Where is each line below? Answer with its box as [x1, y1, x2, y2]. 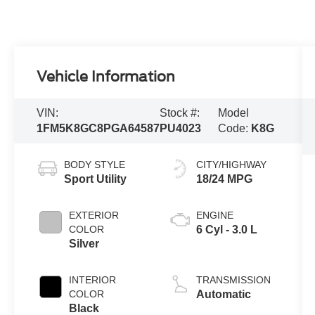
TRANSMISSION [195, 274, 271, 285]
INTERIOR [69, 274, 117, 285]
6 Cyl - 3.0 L [195, 223, 257, 236]
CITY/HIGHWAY [195, 158, 266, 170]
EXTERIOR [69, 209, 120, 221]
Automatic [195, 288, 251, 300]
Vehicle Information [37, 68, 176, 86]
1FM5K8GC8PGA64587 [37, 122, 160, 134]
